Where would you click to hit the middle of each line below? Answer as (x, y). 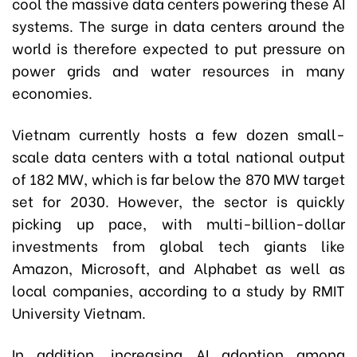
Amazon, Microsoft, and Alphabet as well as (178, 267)
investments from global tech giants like (178, 245)
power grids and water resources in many (178, 70)
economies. (52, 92)
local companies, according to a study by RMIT (178, 290)
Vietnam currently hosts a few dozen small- (178, 133)
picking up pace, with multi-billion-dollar (178, 223)
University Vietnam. (79, 312)
